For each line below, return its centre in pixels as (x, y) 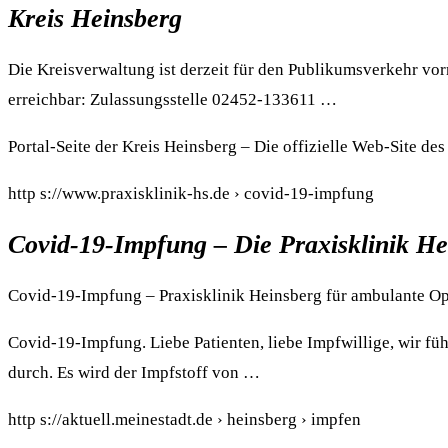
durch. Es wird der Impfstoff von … (134, 373)
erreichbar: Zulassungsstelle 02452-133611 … (172, 99)
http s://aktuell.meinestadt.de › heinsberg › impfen (184, 420)
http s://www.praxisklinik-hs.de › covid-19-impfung (191, 193)
